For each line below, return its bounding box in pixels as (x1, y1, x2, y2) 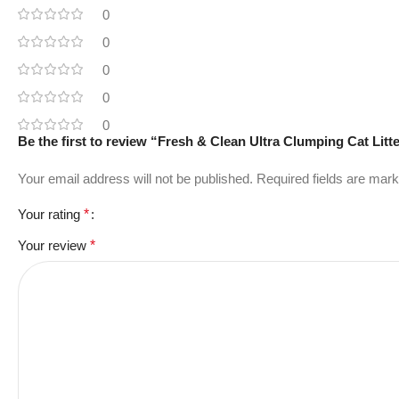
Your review (18, 238, 90, 253)
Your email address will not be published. (18, 171, 253, 186)
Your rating (18, 207, 84, 222)
